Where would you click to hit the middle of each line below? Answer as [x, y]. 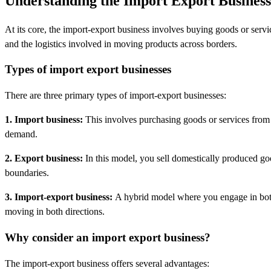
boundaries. [27, 173]
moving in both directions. [55, 212]
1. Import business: [44, 120]
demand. [21, 134]
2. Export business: [44, 158]
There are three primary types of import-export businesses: [116, 96]
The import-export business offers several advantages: [107, 263]
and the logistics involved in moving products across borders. [121, 44]
